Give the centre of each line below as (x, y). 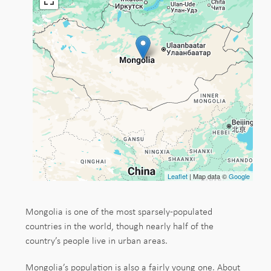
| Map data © (208, 176)
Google (239, 176)
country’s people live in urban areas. (96, 240)
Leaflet (178, 176)
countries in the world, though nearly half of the (119, 225)
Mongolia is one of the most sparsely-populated (119, 211)
